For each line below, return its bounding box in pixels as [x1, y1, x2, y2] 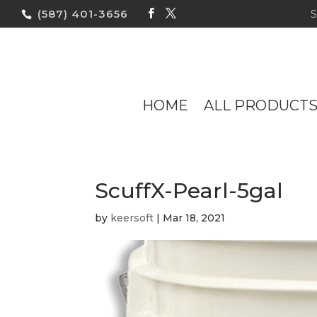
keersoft [110, 212, 154, 224]
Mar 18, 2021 [163, 212, 226, 224]
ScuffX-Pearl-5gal [95, 178, 284, 204]
